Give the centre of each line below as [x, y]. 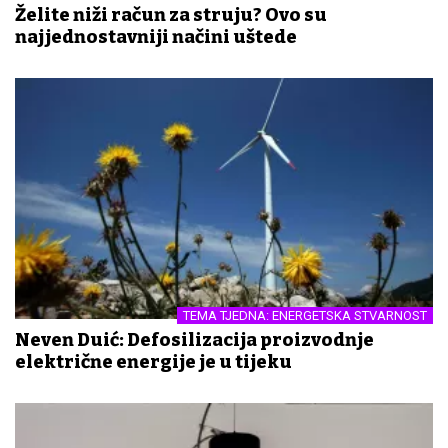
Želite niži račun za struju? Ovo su [171, 15]
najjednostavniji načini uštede [156, 37]
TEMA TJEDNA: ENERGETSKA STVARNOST [305, 316]
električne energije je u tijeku [153, 362]
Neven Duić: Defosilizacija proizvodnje [194, 340]
